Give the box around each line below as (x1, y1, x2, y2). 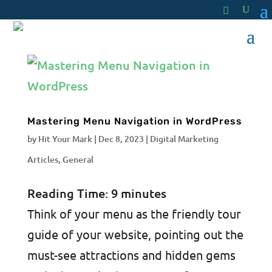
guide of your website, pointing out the (27, 226, 243, 242)
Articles (27, 154, 58, 165)
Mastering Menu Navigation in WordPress (27, 115, 242, 127)
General (62, 154, 93, 165)
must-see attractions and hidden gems (27, 247, 236, 262)
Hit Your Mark (38, 133, 92, 144)
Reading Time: (27, 185, 111, 201)
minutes (120, 185, 166, 201)
